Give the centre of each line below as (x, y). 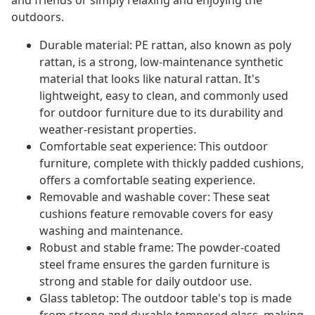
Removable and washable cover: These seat (155, 197)
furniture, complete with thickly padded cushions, (172, 163)
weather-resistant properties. (118, 130)
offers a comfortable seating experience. (147, 180)
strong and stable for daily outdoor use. (146, 282)
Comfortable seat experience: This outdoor (154, 147)
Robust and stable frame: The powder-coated (160, 248)
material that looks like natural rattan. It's (150, 79)
